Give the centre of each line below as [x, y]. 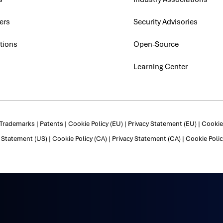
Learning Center [161, 66]
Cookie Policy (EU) [95, 123]
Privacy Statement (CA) [146, 138]
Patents [51, 123]
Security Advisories [166, 22]
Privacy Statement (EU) [162, 123]
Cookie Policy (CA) [79, 138]
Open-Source [156, 44]
